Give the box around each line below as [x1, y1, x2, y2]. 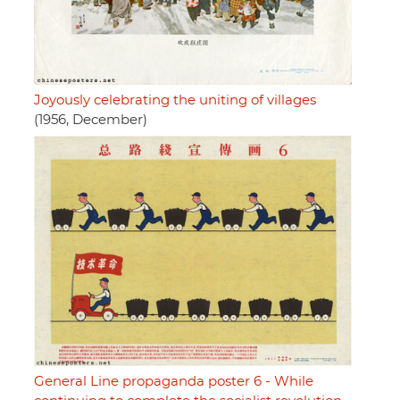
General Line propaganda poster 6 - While [34, 374, 313, 388]
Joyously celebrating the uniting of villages [34, 93, 316, 107]
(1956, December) [34, 112, 147, 127]
